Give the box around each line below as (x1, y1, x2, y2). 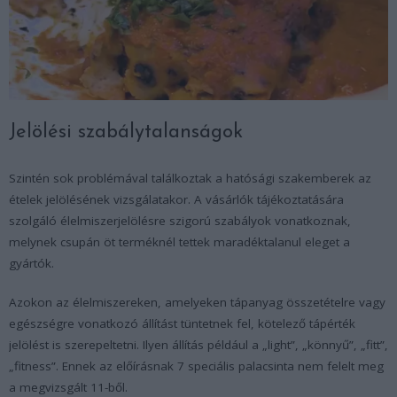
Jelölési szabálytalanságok (9, 122, 243, 144)
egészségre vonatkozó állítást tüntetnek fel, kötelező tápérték (9, 315, 355, 332)
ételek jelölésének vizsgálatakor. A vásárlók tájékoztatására (9, 191, 344, 208)
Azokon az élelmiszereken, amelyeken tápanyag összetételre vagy (9, 294, 385, 311)
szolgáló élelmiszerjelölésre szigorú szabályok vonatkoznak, (9, 213, 351, 230)
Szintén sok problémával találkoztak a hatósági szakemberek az (9, 170, 371, 187)
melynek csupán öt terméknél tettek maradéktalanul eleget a (9, 234, 350, 251)
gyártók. (9, 255, 54, 272)
